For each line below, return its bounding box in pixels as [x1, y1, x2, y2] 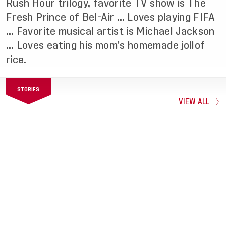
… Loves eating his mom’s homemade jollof [6, 40, 205, 50]
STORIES [17, 86, 40, 92]
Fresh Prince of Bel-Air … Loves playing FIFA [6, 12, 215, 22]
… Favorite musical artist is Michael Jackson [6, 26, 215, 36]
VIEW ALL [178, 97, 210, 106]
